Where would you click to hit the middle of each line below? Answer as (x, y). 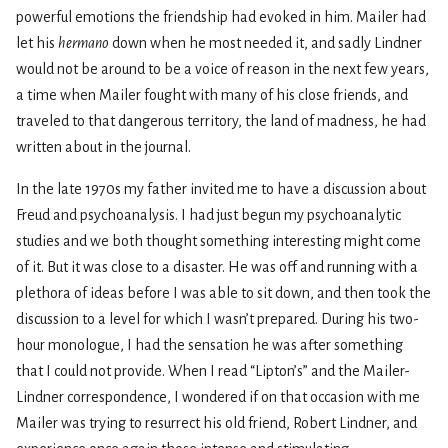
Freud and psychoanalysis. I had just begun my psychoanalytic (208, 214)
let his (37, 42)
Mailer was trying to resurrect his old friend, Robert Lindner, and (216, 422)
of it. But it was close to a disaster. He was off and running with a (217, 266)
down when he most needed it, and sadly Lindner (265, 42)
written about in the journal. (103, 146)
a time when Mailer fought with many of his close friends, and (212, 94)
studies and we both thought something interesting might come (218, 240)
